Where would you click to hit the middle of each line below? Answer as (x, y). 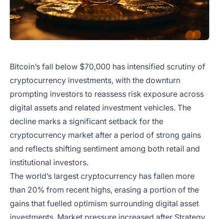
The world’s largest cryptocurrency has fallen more (102, 176)
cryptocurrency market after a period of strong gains (105, 135)
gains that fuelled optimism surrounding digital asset (104, 204)
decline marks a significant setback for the (87, 121)
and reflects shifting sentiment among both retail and (105, 149)
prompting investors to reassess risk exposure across (107, 94)
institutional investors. (49, 163)
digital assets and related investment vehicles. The (100, 108)
